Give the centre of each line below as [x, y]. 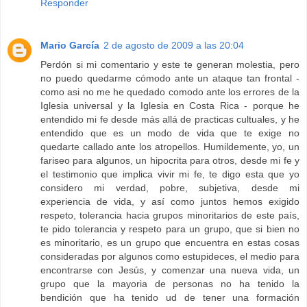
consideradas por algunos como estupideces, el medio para [170, 257]
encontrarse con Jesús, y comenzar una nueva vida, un [170, 270]
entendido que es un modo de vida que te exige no [170, 133]
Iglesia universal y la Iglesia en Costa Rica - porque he [170, 106]
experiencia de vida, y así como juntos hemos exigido [170, 202]
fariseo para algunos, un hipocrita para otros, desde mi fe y [170, 161]
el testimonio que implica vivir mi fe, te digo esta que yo [170, 174]
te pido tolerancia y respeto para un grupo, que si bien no [170, 229]
